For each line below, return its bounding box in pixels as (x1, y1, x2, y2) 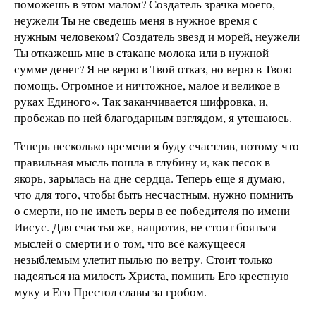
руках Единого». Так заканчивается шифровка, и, (14, 92, 268, 109)
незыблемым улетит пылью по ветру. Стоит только (14, 250, 273, 267)
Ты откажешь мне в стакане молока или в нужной (14, 44, 269, 61)
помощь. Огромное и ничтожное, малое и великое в (14, 76, 280, 93)
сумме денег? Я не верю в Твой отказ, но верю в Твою (14, 60, 292, 77)
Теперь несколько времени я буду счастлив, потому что (14, 137, 299, 154)
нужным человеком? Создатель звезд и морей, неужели (14, 28, 300, 44)
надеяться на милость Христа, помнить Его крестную (14, 267, 289, 284)
